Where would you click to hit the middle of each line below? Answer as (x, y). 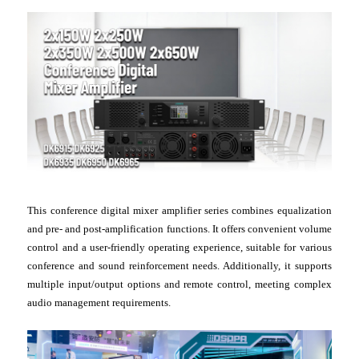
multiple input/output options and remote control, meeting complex (179, 284)
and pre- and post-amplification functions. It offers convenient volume (179, 229)
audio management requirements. (99, 303)
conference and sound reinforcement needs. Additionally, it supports (179, 266)
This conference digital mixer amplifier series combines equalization (179, 211)
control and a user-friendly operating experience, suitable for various (179, 248)
